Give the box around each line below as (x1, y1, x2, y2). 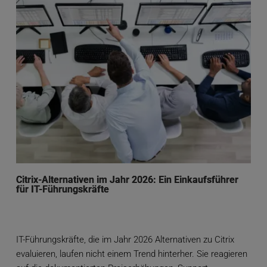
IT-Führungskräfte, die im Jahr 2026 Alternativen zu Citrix (15, 234, 234, 246)
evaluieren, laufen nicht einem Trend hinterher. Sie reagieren (15, 249, 247, 260)
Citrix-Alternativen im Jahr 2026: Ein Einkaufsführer (15, 174, 238, 186)
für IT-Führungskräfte (15, 184, 109, 195)
